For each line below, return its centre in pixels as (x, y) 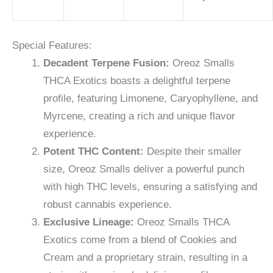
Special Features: (52, 45)
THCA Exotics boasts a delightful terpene (137, 80)
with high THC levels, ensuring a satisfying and (150, 186)
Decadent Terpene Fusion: (106, 63)
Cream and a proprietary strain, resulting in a (145, 257)
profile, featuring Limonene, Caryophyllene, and (151, 98)
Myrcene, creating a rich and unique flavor (139, 116)
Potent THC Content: (94, 151)
